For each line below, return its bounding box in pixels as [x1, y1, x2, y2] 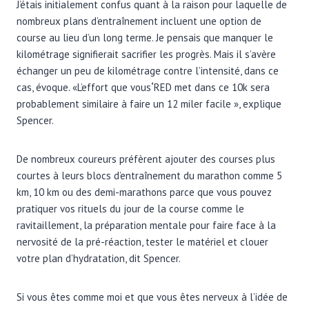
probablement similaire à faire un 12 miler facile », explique [17, 97, 281, 110]
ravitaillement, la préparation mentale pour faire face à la [17, 218, 276, 232]
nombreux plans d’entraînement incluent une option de [17, 14, 261, 28]
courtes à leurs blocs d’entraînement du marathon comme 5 [17, 168, 282, 182]
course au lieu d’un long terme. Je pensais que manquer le [17, 30, 273, 44]
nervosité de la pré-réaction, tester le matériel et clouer [17, 235, 268, 248]
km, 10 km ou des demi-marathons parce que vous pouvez [17, 185, 272, 199]
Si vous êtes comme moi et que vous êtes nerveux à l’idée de [17, 290, 288, 303]
